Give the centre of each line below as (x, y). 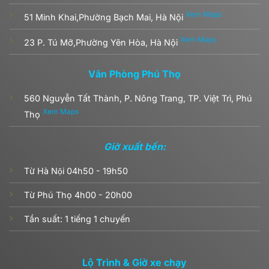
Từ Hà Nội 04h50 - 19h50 (76, 171)
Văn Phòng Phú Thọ (134, 74)
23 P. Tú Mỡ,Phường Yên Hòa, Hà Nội (102, 42)
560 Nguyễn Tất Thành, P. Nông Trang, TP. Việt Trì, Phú (138, 98)
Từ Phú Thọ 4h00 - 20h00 (78, 195)
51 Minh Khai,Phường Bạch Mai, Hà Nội (104, 17)
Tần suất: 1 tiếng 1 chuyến (77, 219)
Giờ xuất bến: (134, 146)
